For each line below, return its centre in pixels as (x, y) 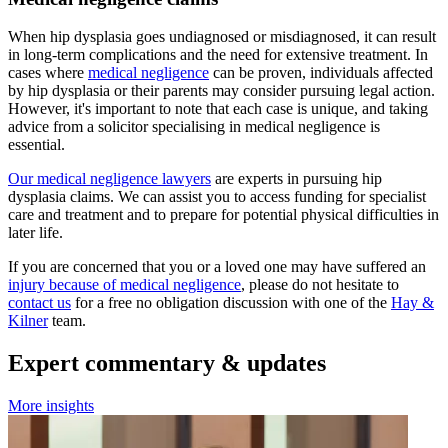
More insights (51, 406)
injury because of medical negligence (124, 285)
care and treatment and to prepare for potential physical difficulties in (223, 215)
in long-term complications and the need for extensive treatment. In (218, 55)
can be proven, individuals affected (321, 73)
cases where (48, 73)
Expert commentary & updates (167, 363)
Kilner (28, 321)
